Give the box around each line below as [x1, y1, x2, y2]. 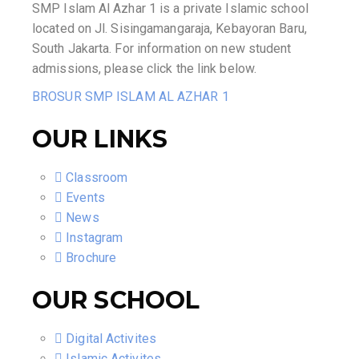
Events [66, 189, 105, 205]
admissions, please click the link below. [32, 61, 257, 76]
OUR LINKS [32, 123, 167, 154]
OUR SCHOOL [32, 284, 200, 315]
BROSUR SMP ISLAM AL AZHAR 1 [32, 88, 229, 104]
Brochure [66, 249, 117, 265]
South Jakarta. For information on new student [32, 41, 292, 56]
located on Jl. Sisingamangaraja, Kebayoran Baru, [32, 21, 307, 36]
